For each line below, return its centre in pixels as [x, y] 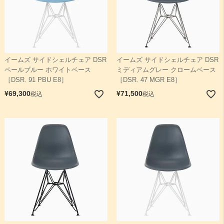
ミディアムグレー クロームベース [166, 70]
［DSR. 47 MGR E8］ [148, 80]
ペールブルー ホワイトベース [47, 70]
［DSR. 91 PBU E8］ [36, 80]
